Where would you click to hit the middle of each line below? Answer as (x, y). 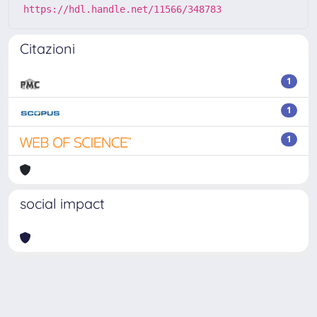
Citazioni (47, 48)
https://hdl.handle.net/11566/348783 (122, 9)
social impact (62, 203)
